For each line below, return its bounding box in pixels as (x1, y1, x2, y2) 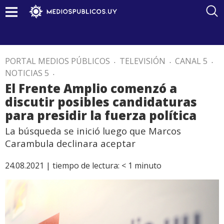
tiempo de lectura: (52, 160, 119, 171)
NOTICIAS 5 (5, 67, 49, 78)
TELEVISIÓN (119, 55, 165, 66)
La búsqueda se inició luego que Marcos (5, 124, 181, 137)
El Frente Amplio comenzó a (5, 80, 177, 96)
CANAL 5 (175, 55, 207, 66)
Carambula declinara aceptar (5, 137, 135, 149)
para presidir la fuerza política (5, 107, 196, 123)
